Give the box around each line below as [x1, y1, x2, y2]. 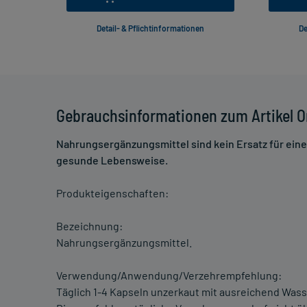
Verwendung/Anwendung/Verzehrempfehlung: [56, 269, 282, 282]
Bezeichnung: [56, 219, 123, 233]
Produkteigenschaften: [56, 186, 169, 200]
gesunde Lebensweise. [56, 153, 168, 167]
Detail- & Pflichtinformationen [97, 23, 204, 34]
